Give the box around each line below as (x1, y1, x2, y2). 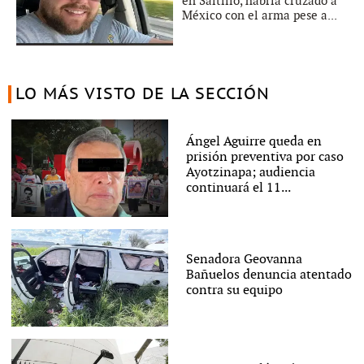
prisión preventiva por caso (185, 149, 344, 166)
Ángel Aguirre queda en (185, 134, 322, 150)
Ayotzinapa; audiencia (185, 165, 315, 181)
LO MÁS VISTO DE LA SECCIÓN (15, 85, 270, 104)
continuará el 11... (185, 180, 291, 197)
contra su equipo (185, 282, 283, 298)
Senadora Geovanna (185, 251, 302, 267)
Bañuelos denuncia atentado (185, 266, 352, 283)
